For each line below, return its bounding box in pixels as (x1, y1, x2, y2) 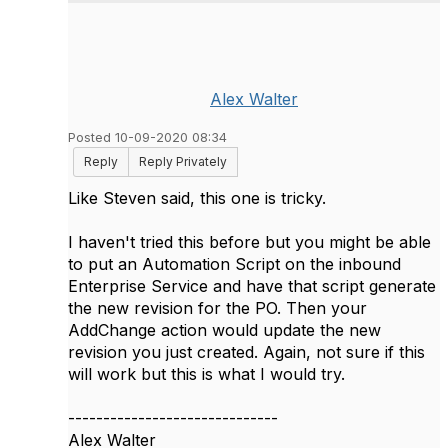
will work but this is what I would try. (68, 364, 345, 384)
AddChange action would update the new (68, 320, 381, 340)
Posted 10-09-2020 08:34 (68, 130, 227, 145)
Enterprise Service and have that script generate (68, 276, 436, 296)
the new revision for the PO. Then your (68, 298, 367, 318)
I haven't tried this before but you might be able (68, 232, 431, 252)
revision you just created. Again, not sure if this (68, 342, 425, 362)
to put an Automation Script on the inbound (68, 254, 401, 274)
